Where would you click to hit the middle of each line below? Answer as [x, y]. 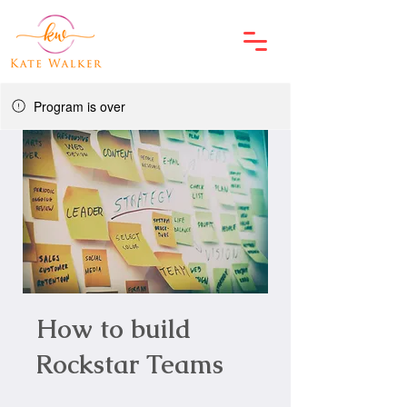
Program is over [79, 106]
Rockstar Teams [130, 364]
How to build [114, 329]
